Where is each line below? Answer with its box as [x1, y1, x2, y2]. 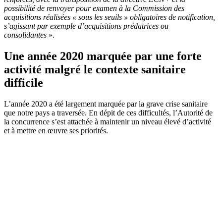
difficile [4, 76, 43, 89]
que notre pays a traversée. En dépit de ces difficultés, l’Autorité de [4, 108, 213, 117]
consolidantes [4, 30, 49, 39]
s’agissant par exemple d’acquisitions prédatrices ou [4, 21, 168, 30]
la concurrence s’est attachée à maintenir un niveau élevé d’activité [4, 117, 211, 126]
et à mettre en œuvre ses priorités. [4, 126, 108, 135]
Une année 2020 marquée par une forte [4, 49, 202, 62]
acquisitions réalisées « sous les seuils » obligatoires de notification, [4, 12, 215, 21]
